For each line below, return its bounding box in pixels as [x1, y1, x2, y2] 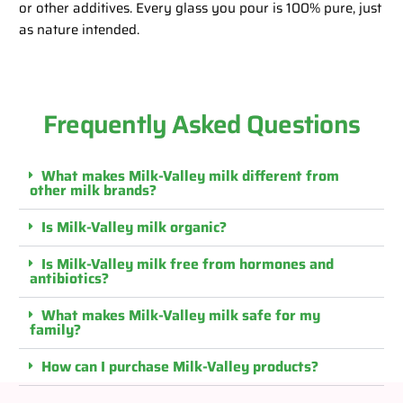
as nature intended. [19, 18, 140, 40]
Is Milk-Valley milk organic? [41, 215, 228, 238]
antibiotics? [30, 266, 110, 290]
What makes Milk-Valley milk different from [41, 164, 340, 187]
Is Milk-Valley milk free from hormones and [41, 252, 335, 275]
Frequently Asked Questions [42, 103, 361, 144]
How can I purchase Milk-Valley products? [41, 354, 319, 378]
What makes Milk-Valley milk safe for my [41, 303, 321, 327]
